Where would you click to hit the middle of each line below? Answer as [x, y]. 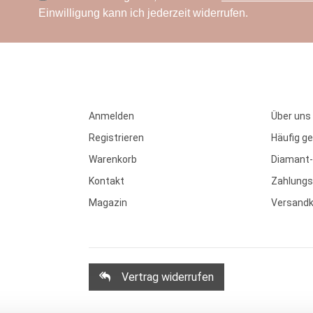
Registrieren [116, 138]
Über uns [291, 116]
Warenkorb [113, 159]
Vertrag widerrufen [168, 277]
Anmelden [111, 116]
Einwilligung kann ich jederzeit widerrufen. [143, 13]
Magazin [108, 203]
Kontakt [107, 181]
